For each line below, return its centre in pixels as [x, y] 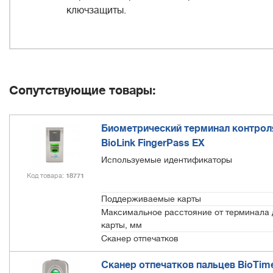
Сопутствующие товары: [83, 90]
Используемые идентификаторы [167, 159]
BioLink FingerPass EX [153, 143]
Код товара [44, 176]
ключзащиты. [96, 10]
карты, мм [122, 225]
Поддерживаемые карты [151, 198]
